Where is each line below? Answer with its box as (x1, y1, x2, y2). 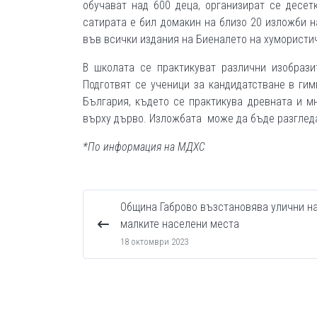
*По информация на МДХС (83, 140, 205, 154)
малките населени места (120, 217, 239, 231)
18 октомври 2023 (120, 236, 188, 248)
